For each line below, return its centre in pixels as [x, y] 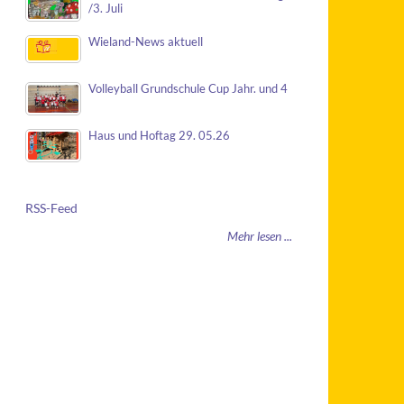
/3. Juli [106, 9]
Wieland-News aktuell [146, 42]
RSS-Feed [51, 208]
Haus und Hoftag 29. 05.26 [159, 136]
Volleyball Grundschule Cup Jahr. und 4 [188, 89]
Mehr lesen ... [260, 236]
